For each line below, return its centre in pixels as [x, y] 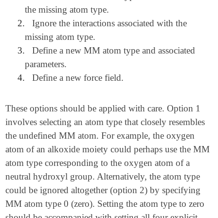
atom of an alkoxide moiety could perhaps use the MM [108, 149]
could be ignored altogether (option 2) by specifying [103, 190]
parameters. [46, 64]
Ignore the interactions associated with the [109, 23]
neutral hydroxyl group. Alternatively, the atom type [103, 176]
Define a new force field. [78, 77]
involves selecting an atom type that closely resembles [105, 122]
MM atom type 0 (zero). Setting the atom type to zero [105, 203]
